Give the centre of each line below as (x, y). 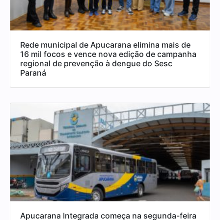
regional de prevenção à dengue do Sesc (96, 63)
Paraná (33, 72)
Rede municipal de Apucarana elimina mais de (105, 44)
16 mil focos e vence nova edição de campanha (108, 54)
